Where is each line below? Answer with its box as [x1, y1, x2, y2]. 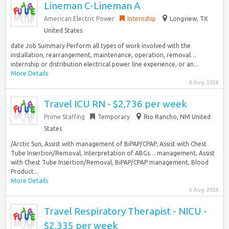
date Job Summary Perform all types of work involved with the [11, 42, 191, 49]
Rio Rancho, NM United [144, 113, 211, 120]
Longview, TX [170, 15, 208, 22]
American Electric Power [44, 15, 114, 22]
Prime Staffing [44, 113, 85, 120]
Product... [11, 168, 38, 175]
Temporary [98, 113, 130, 120]
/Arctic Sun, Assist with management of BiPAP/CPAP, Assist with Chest [11, 141, 207, 147]
